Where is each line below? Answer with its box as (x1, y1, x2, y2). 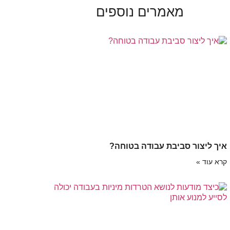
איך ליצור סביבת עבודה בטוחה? (109, 141, 227, 150)
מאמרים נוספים (95, 4, 184, 20)
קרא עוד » (196, 157, 227, 166)
